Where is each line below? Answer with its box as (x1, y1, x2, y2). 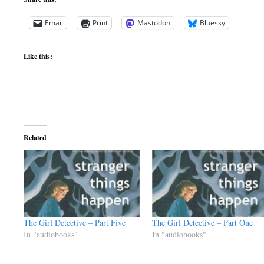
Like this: (24, 51, 52, 61)
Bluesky (200, 18, 225, 28)
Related (24, 133, 47, 143)
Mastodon (137, 18, 170, 28)
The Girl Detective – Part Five (24, 217, 126, 229)
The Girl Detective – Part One (151, 217, 253, 229)
